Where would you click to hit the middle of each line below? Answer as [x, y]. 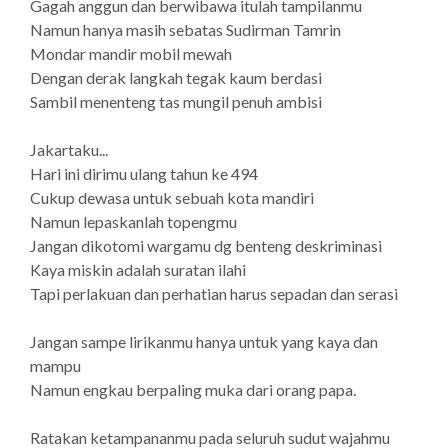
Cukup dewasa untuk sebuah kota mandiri [172, 197]
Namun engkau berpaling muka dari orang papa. [193, 389]
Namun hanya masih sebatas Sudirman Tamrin [185, 29]
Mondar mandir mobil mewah [131, 53]
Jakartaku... [69, 149]
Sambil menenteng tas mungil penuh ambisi [176, 101]
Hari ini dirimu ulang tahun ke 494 [145, 173]
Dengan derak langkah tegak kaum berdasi [176, 77]
